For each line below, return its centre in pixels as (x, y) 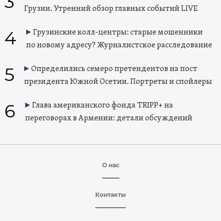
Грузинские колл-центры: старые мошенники (118, 33)
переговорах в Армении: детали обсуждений (109, 119)
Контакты (110, 195)
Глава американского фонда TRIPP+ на (102, 106)
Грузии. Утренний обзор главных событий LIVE (111, 9)
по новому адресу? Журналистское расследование (119, 46)
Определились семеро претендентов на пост (114, 69)
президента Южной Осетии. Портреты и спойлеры (118, 82)
